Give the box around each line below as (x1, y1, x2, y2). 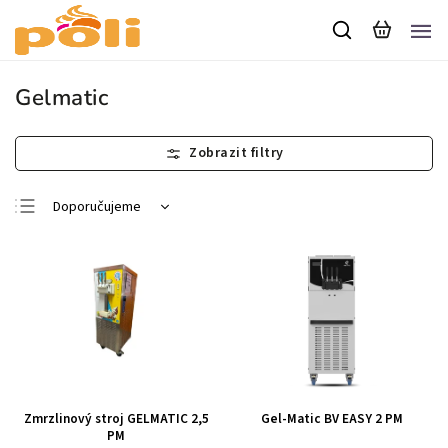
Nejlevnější (53, 229, 118, 249)
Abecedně (53, 325, 115, 345)
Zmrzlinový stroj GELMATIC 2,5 (23, 409, 209, 429)
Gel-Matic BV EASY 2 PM (261, 409, 403, 429)
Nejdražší (53, 261, 109, 281)
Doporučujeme (53, 197, 141, 217)
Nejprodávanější (53, 293, 150, 313)
